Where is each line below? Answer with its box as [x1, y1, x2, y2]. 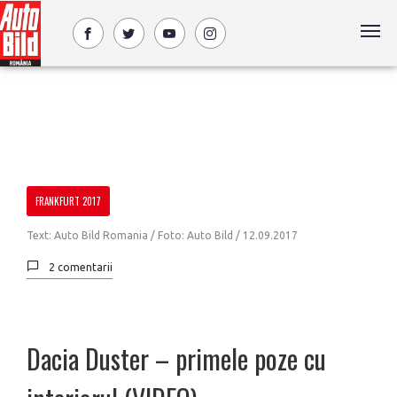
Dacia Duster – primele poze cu [27, 339, 326, 378]
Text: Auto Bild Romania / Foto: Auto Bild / [27, 230, 243, 241]
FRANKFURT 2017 [35, 194, 101, 208]
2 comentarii [49, 261, 113, 273]
